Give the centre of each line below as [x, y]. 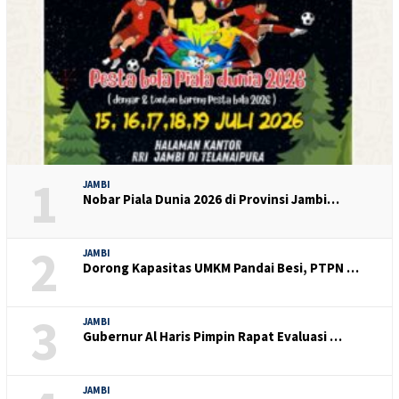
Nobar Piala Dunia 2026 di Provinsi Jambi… [211, 199]
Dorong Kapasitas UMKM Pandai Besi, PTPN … [221, 267]
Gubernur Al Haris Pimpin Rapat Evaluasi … [212, 336]
